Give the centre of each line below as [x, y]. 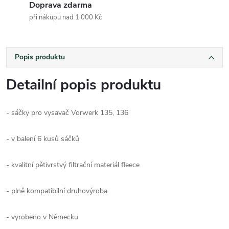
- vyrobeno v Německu [42, 217]
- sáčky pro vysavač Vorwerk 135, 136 [67, 112]
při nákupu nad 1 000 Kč [65, 17]
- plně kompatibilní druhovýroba [57, 191]
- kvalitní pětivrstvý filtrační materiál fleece [74, 165]
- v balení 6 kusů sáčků [43, 139]
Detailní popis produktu [84, 85]
